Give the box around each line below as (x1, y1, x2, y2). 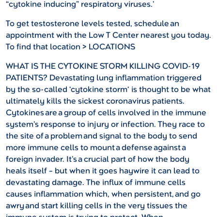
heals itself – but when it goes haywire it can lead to (6, 166, 200, 176)
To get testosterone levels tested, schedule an (6, 18, 179, 29)
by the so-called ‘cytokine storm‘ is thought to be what (6, 84, 211, 95)
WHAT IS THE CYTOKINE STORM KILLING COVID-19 (6, 61, 200, 72)
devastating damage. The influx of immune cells (6, 177, 186, 188)
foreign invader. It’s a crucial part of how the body (6, 154, 189, 165)
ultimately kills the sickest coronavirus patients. (6, 96, 185, 107)
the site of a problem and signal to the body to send (6, 131, 197, 141)
